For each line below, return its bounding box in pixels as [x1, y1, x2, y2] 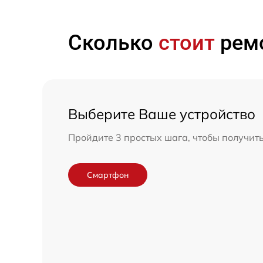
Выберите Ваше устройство [68, 105, 255, 123]
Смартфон [87, 170, 129, 181]
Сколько [68, 31, 159, 56]
